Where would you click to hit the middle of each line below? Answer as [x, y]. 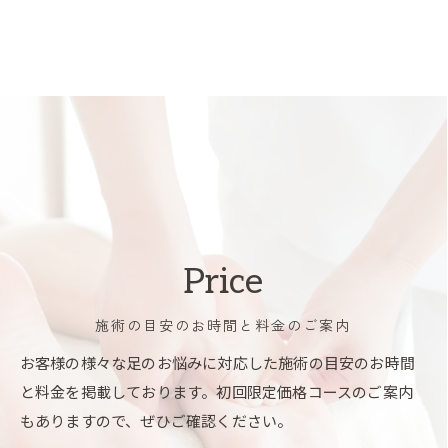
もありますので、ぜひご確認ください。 [156, 421]
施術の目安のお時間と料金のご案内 [223, 326]
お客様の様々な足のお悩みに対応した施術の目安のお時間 [217, 363]
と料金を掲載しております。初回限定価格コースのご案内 [216, 392]
